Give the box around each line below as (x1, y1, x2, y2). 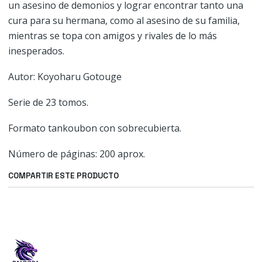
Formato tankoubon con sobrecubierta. (8, 122, 181, 135)
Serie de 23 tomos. (8, 96, 88, 109)
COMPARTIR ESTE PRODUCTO (8, 171, 119, 181)
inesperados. (8, 44, 64, 57)
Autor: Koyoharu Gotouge (8, 70, 122, 83)
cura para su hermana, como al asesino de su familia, (8, 14, 240, 27)
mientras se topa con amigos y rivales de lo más (8, 29, 217, 42)
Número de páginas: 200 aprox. (8, 147, 145, 160)
